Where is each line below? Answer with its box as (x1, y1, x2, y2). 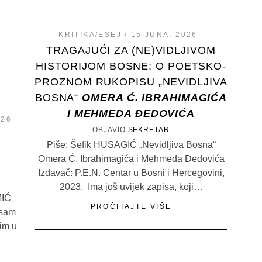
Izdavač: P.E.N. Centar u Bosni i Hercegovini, (37, 168, 225, 178)
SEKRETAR (127, 126, 170, 135)
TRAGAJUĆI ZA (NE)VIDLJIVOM (46, 44, 216, 57)
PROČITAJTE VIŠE (90, 202, 172, 211)
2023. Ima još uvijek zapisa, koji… (59, 182, 203, 192)
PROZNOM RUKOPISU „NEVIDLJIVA (35, 76, 227, 88)
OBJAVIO (92, 126, 128, 135)
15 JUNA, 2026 (130, 30, 198, 39)
